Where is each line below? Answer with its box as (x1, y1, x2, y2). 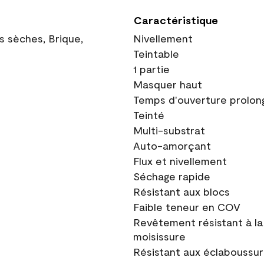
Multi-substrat (133, 124, 205, 137)
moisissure (133, 230, 186, 243)
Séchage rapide (133, 170, 210, 183)
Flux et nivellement (133, 154, 227, 167)
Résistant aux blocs (133, 185, 230, 198)
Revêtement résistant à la (133, 216, 263, 229)
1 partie (133, 62, 170, 75)
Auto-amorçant (133, 139, 211, 152)
